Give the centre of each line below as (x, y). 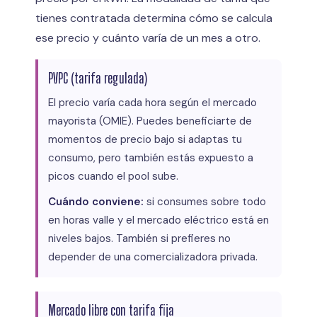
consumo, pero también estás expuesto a (151, 157)
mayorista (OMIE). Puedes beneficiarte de (150, 121)
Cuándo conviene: (96, 201)
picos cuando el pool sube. (113, 176)
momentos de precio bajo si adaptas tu (145, 139)
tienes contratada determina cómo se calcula (154, 18)
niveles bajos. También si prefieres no (139, 238)
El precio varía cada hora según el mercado (152, 102)
